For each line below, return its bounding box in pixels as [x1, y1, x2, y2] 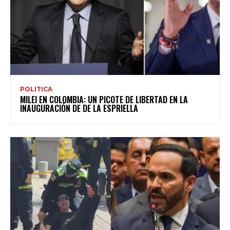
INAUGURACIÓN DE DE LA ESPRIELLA [20, 102, 138, 114]
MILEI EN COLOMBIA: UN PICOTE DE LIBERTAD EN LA [20, 93, 188, 106]
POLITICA [20, 85, 52, 93]
